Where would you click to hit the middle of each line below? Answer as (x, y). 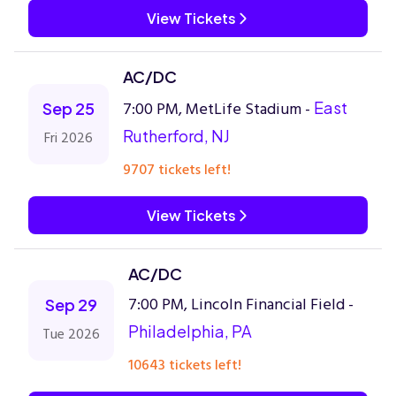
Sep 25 (69, 108)
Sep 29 (71, 305)
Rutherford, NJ (176, 136)
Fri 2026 (69, 138)
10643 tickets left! (185, 365)
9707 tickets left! (177, 170)
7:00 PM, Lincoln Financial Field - (241, 305)
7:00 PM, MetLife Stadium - (218, 109)
